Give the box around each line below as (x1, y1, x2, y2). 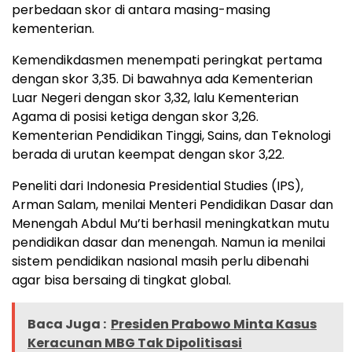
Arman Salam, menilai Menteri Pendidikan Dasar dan (12, 195, 333, 214)
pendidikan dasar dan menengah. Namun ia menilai (12, 233, 325, 251)
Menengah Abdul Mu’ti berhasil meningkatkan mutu (12, 214, 329, 233)
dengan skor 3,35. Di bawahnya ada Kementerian (12, 69, 313, 88)
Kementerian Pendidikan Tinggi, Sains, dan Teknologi (12, 126, 331, 145)
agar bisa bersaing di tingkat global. (12, 270, 231, 289)
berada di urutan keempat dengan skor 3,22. (12, 145, 284, 163)
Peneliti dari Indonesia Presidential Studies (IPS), (12, 176, 303, 195)
